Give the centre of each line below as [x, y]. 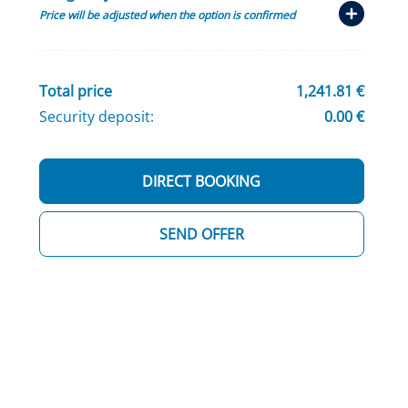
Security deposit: [96, 117]
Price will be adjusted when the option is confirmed [167, 15]
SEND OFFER [201, 235]
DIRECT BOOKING [202, 182]
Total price [75, 92]
